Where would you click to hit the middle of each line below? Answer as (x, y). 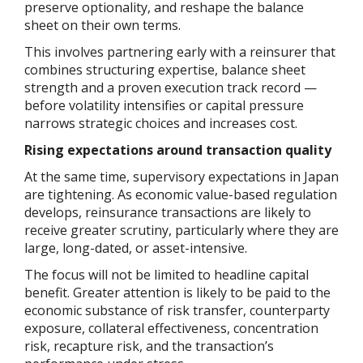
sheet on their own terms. (102, 25)
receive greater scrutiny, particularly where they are (181, 230)
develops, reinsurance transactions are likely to (168, 212)
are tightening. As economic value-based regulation (181, 194)
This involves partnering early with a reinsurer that (180, 51)
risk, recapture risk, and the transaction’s (149, 346)
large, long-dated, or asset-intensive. (136, 248)
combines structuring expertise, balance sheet (165, 69)
